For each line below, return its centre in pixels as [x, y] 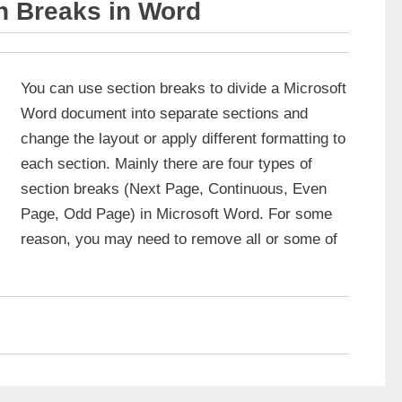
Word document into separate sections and [164, 113]
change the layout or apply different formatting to [183, 138]
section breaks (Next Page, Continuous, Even [174, 188]
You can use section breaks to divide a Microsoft [184, 88]
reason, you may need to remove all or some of [179, 239]
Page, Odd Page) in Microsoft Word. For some [176, 214]
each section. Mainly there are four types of [166, 163]
